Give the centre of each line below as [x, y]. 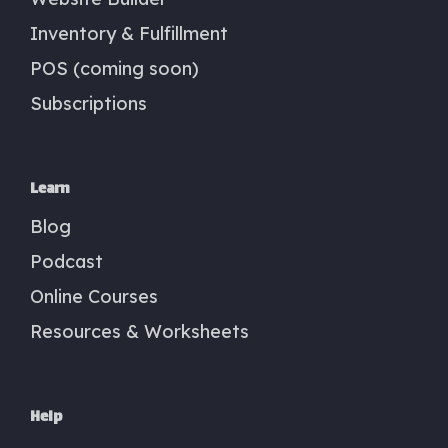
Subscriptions [88, 103]
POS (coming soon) [114, 68]
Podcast [66, 261]
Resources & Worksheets [139, 331]
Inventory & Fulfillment [129, 33]
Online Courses [94, 296]
